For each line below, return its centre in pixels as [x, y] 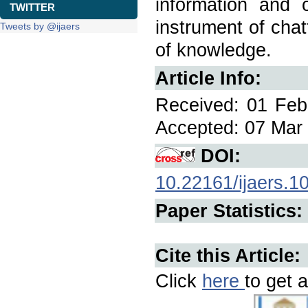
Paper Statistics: [229, 211]
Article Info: [208, 78]
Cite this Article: [228, 255]
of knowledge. [213, 50]
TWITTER [32, 7]
